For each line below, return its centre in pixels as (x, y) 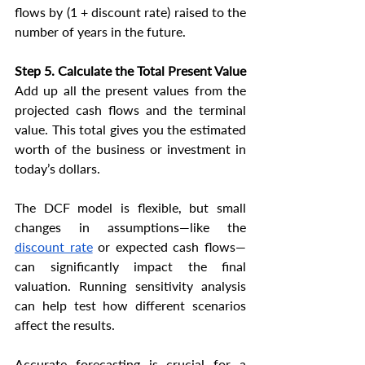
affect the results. (65, 325)
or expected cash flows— (169, 247)
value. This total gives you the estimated (130, 130)
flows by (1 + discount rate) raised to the (130, 12)
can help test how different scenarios (130, 306)
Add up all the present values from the (130, 90)
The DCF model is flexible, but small (130, 208)
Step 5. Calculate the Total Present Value (130, 71)
